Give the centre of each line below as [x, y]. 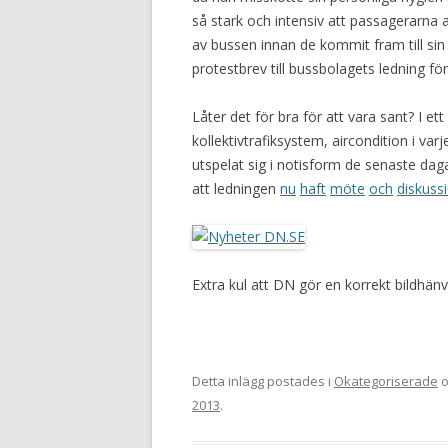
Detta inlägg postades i [263, 381]
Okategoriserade [386, 381]
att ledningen [236, 188]
